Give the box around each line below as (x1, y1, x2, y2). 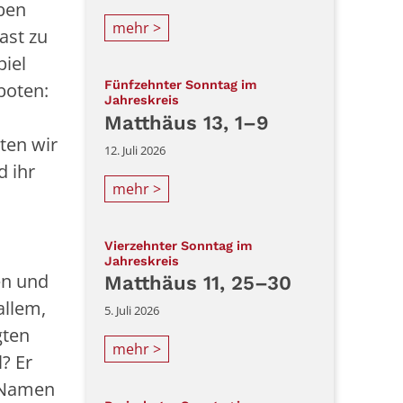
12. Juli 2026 (104, 141, 166, 158)
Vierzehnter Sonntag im (104, 237, 253, 253)
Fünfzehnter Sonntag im (104, 77, 257, 93)
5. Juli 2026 (104, 302, 159, 319)
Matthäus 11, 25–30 (104, 272, 291, 295)
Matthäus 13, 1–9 (104, 111, 269, 134)
